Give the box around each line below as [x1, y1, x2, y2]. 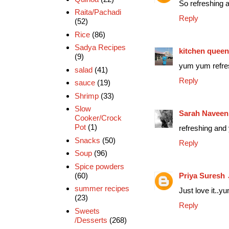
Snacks [74, 135, 100, 145]
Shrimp [74, 91, 99, 100]
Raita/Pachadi [74, 8, 121, 17]
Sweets [74, 206, 100, 215]
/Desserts [74, 215, 107, 224]
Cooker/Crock [74, 113, 122, 123]
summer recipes [74, 184, 129, 193]
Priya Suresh [179, 171, 225, 180]
